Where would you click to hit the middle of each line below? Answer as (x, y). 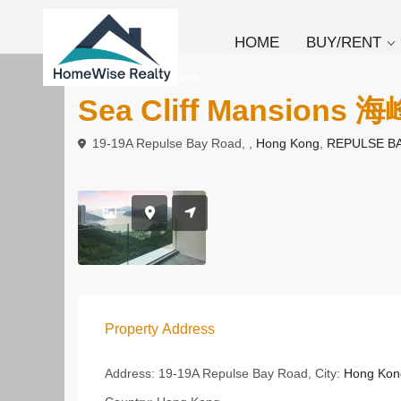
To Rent (107, 77)
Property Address (160, 329)
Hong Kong (288, 143)
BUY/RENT (344, 43)
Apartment (172, 77)
